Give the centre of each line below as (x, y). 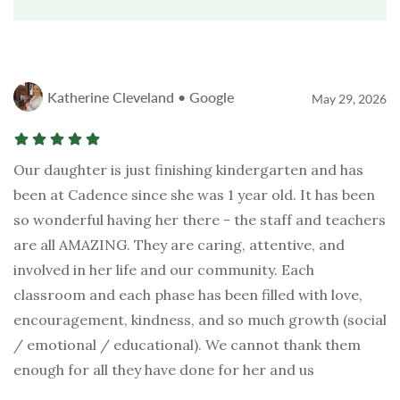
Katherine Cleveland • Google (141, 97)
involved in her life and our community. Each (164, 270)
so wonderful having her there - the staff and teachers (200, 220)
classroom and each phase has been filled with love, (188, 295)
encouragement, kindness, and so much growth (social (200, 320)
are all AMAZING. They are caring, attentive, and (179, 245)
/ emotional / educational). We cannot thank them (187, 345)
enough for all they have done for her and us (164, 370)
